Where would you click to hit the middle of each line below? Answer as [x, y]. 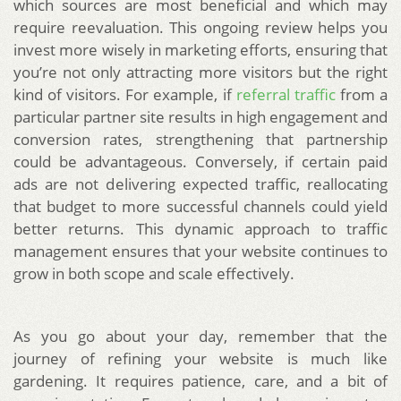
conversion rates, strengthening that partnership [200, 140]
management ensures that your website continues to [200, 252]
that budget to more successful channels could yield [200, 207]
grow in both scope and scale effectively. [154, 274]
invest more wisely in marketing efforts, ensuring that [200, 50]
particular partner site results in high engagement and [200, 117]
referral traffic [286, 95]
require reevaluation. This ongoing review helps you [200, 28]
